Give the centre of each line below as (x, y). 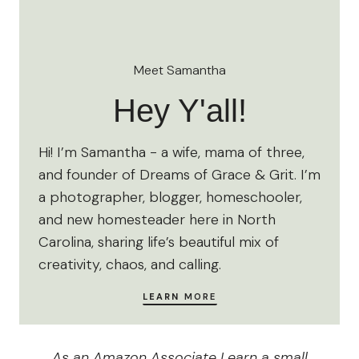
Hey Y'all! (179, 111)
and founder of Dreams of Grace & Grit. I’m (179, 175)
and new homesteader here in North (157, 220)
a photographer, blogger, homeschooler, (170, 198)
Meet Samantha (179, 71)
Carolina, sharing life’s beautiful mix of (159, 242)
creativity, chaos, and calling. (130, 265)
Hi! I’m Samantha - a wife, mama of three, (171, 153)
